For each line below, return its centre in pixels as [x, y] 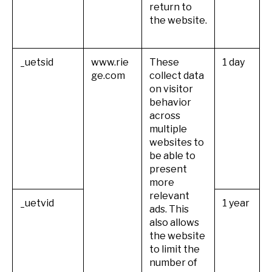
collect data [177, 75]
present [168, 169]
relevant [169, 195]
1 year [236, 203]
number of [173, 262]
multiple [168, 129]
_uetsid [37, 62]
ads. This [169, 209]
